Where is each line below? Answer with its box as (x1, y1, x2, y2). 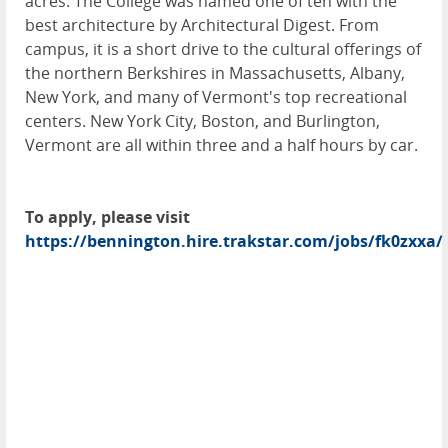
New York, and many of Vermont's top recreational (25, 86, 407, 109)
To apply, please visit (25, 206, 190, 229)
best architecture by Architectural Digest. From (25, 14, 379, 37)
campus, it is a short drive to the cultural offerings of (25, 38, 421, 61)
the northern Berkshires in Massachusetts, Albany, (25, 62, 405, 85)
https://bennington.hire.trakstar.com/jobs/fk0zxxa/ (25, 230, 443, 253)
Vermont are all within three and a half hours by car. (25, 134, 418, 157)
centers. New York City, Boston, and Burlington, (25, 110, 380, 133)
